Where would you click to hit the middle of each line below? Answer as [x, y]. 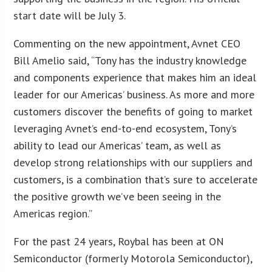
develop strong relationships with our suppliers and [133, 162]
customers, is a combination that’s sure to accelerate [136, 179]
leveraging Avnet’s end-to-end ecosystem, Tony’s [125, 128]
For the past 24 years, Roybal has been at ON [119, 241]
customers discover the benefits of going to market [133, 111]
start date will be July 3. [70, 15]
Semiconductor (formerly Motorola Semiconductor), [133, 258]
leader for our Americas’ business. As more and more [134, 94]
